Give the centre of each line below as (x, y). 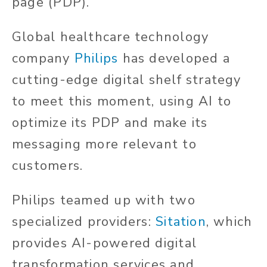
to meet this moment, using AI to (122, 102)
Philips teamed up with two (104, 201)
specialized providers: (84, 222)
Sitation (181, 222)
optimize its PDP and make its (110, 123)
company (43, 59)
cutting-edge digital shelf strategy (127, 80)
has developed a (176, 59)
